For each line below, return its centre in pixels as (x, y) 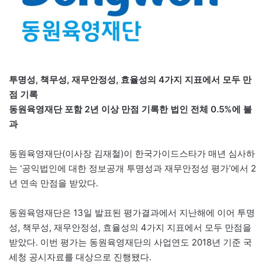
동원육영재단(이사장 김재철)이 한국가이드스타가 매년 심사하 (132, 154)
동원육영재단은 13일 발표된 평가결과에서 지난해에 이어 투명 (132, 213)
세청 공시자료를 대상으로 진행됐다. (80, 257)
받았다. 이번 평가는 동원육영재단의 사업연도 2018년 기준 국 (130, 243)
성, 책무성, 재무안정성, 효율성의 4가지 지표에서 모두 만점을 (130, 228)
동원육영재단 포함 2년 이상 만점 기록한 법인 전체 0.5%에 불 (130, 109)
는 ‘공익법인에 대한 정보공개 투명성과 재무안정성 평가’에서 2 (132, 169)
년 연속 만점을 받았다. (54, 183)
